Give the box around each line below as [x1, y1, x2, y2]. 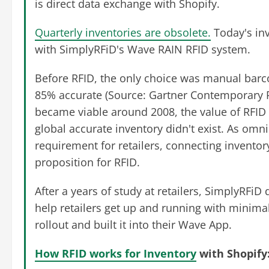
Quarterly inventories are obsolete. [35, 25, 211, 40]
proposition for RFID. [35, 155, 143, 170]
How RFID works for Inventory [35, 246, 196, 261]
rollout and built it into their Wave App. [35, 217, 232, 232]
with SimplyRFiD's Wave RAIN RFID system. [35, 42, 250, 57]
